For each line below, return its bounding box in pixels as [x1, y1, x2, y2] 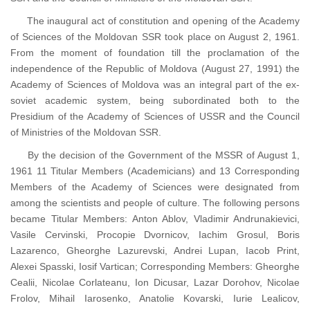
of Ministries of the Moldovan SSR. [10, 127, 161, 138]
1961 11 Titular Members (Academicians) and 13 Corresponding [10, 165, 300, 177]
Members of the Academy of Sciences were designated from [10, 181, 300, 193]
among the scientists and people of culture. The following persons [10, 197, 300, 209]
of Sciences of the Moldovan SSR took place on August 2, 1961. [10, 31, 300, 43]
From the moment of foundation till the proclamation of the [10, 47, 300, 59]
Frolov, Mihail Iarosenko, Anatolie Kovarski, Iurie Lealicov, [10, 293, 300, 304]
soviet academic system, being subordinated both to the [10, 95, 300, 107]
